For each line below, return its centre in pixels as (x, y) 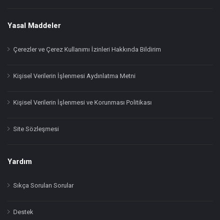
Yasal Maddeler (34, 26)
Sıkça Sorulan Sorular (43, 185)
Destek (23, 212)
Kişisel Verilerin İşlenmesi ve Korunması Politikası (82, 102)
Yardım (20, 162)
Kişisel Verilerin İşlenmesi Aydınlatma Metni (74, 76)
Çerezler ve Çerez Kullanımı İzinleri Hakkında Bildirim (87, 49)
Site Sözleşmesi (36, 129)
